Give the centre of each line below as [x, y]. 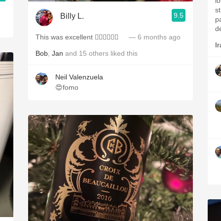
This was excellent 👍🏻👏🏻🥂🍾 [81, 37]
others [99, 53]
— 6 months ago [154, 37]
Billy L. [72, 16]
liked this [123, 53]
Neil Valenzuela [79, 77]
